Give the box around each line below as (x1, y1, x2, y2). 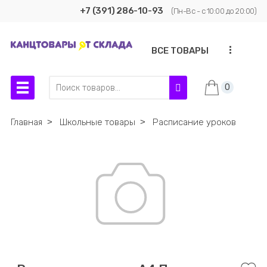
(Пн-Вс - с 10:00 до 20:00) (171, 7, 257, 15)
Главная (10, 117, 42, 128)
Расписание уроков (152, 117, 236, 128)
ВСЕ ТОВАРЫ (151, 45, 209, 56)
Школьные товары (59, 117, 135, 128)
